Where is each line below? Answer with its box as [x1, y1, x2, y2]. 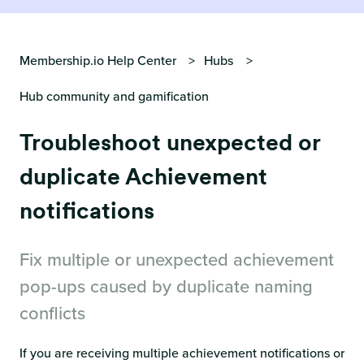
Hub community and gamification [19, 87, 209, 106]
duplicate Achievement [19, 162, 267, 190]
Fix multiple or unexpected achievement [19, 246, 334, 272]
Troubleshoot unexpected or [19, 128, 320, 156]
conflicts [19, 300, 85, 326]
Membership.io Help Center [19, 51, 176, 70]
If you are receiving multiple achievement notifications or [19, 344, 344, 362]
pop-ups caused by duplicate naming [19, 273, 313, 299]
